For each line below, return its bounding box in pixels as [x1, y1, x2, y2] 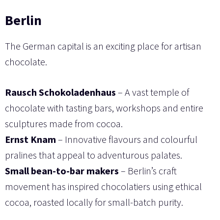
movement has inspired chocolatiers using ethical [5, 180, 202, 192]
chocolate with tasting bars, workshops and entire [5, 101, 203, 114]
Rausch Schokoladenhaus [5, 85, 116, 98]
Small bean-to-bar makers [5, 164, 119, 177]
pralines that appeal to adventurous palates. [5, 148, 182, 161]
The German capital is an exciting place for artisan [5, 39, 201, 52]
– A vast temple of [116, 85, 189, 98]
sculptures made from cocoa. [5, 117, 123, 130]
